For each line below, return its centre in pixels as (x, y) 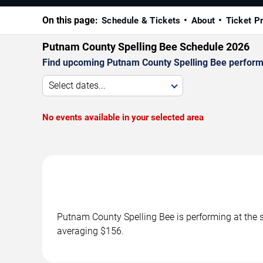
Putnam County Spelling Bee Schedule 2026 (146, 47)
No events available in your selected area (123, 118)
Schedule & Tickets (141, 21)
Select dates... (77, 86)
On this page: (70, 21)
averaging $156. (90, 231)
